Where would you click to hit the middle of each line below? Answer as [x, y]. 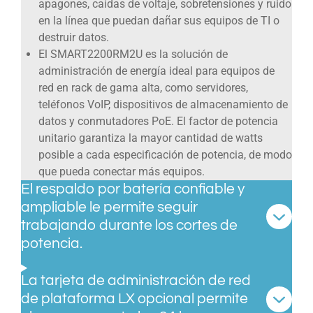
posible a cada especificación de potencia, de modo [165, 155]
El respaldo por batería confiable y [133, 189]
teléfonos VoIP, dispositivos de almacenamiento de [163, 105]
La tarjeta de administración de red [136, 281]
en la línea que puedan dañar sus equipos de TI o [159, 21]
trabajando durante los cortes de [129, 226]
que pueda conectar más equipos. [121, 172]
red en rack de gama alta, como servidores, [143, 88]
